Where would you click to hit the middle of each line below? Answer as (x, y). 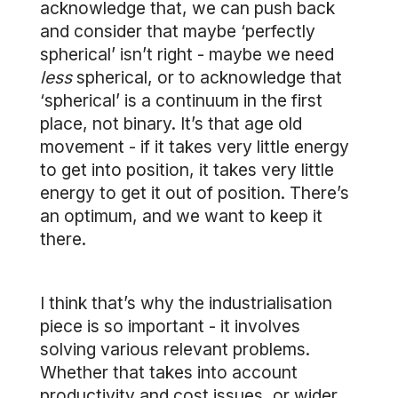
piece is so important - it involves (170, 326)
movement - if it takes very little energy (195, 147)
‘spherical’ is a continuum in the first (181, 100)
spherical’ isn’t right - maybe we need (187, 54)
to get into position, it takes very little (187, 170)
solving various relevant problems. (175, 349)
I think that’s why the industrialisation (186, 303)
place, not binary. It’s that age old (171, 123)
